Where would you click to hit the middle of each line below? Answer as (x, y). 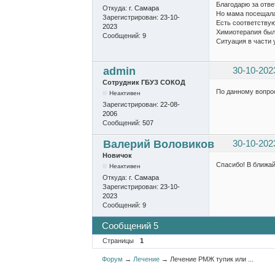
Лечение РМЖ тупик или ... (212, 259)
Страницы (118, 241)
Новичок (117, 155)
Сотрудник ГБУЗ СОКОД (144, 83)
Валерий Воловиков (158, 144)
